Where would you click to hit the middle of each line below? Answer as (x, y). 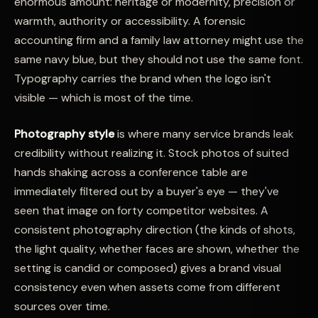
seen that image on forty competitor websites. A (141, 210)
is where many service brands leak (204, 134)
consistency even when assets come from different (147, 287)
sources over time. (62, 306)
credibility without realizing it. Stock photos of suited (152, 153)
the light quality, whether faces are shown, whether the (157, 249)
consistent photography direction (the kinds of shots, (155, 230)
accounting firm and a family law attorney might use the (159, 40)
